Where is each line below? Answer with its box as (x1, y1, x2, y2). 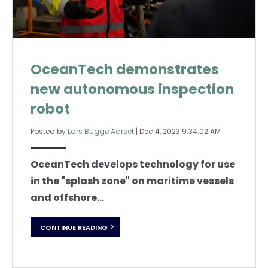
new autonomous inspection (31, 80, 234, 99)
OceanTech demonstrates (31, 60, 219, 80)
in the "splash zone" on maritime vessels (31, 174, 234, 188)
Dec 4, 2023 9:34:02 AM (139, 126, 221, 137)
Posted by (31, 126, 68, 137)
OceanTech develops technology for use (31, 157, 235, 172)
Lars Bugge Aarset (68, 126, 134, 137)
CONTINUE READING (40, 222, 108, 232)
